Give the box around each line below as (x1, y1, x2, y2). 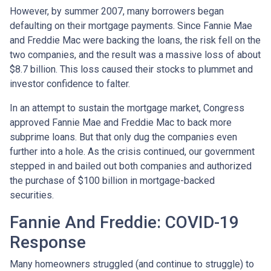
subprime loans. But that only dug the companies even (10, 131, 237, 143)
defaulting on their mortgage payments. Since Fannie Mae (10, 19, 252, 31)
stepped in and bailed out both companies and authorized (10, 160, 252, 172)
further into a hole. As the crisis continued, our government (10, 145, 255, 157)
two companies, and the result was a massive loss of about (10, 48, 261, 60)
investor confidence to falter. (10, 77, 130, 90)
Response (10, 232, 86, 252)
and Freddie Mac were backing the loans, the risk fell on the (10, 34, 261, 46)
